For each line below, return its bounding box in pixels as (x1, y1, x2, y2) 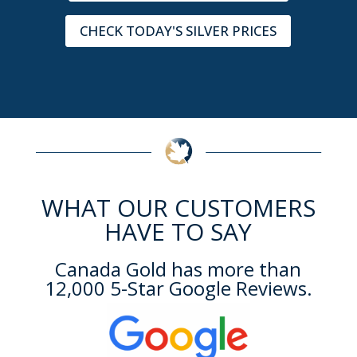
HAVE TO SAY (104, 215, 253, 249)
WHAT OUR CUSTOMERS (41, 191, 316, 225)
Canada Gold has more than (55, 256, 302, 283)
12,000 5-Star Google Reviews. (44, 275, 312, 302)
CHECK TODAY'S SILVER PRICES (80, 22, 277, 41)
